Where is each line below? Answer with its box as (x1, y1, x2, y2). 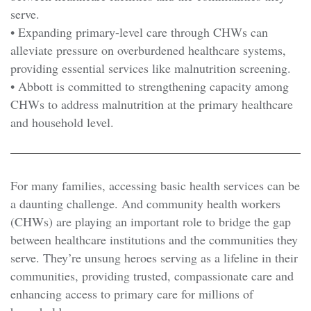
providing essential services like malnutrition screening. (10, 60, 291, 77)
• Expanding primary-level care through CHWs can (10, 24, 268, 41)
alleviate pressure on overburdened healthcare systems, (10, 42, 286, 59)
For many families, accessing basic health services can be (10, 177, 300, 194)
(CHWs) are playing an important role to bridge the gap (10, 213, 291, 230)
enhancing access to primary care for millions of (10, 285, 253, 303)
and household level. (10, 114, 114, 131)
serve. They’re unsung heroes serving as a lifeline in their (10, 249, 298, 267)
